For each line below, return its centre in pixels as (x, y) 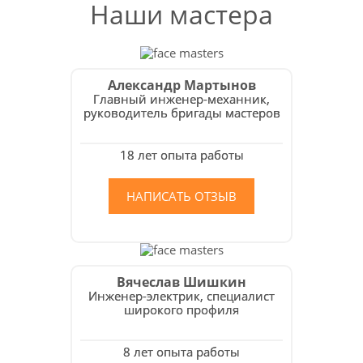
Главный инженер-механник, (181, 99)
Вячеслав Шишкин (181, 282)
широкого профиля (181, 310)
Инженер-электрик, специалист (181, 296)
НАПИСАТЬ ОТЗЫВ (181, 196)
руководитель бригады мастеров (181, 113)
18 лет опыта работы (181, 155)
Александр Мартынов (181, 85)
